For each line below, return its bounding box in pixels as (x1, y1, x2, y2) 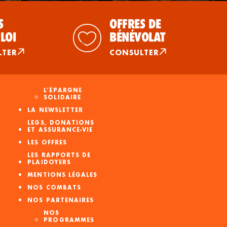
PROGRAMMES (44, 216, 94, 224)
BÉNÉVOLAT (109, 29, 165, 45)
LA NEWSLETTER (27, 106, 84, 114)
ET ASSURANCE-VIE (27, 126, 93, 134)
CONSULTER (109, 48, 159, 58)
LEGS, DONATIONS (27, 119, 95, 127)
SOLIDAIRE (44, 94, 81, 101)
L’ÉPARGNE (44, 87, 82, 94)
